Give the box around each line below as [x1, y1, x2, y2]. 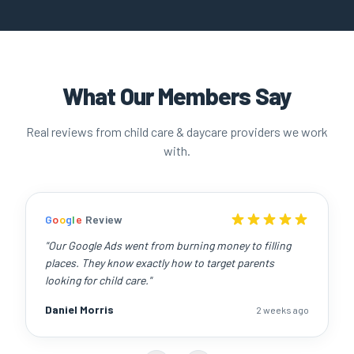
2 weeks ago [256, 304, 309, 315]
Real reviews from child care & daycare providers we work [26, 124, 328, 139]
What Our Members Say [62, 81, 292, 110]
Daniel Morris [45, 303, 114, 316]
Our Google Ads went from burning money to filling [48, 239, 291, 252]
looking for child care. [45, 273, 149, 287]
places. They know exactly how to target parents [45, 256, 274, 269]
